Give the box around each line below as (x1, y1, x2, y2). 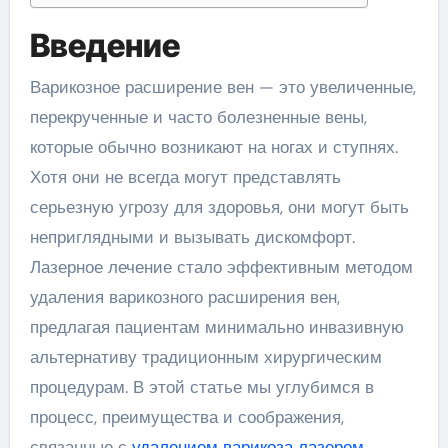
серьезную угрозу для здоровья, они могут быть (29, 196, 409, 219)
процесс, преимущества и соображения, (29, 406, 344, 429)
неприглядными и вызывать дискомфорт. (29, 226, 355, 249)
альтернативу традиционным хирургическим (29, 346, 382, 369)
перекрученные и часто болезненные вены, (29, 106, 367, 129)
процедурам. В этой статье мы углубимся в (29, 376, 374, 399)
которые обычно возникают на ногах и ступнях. (29, 136, 398, 159)
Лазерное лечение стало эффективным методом (29, 256, 413, 279)
